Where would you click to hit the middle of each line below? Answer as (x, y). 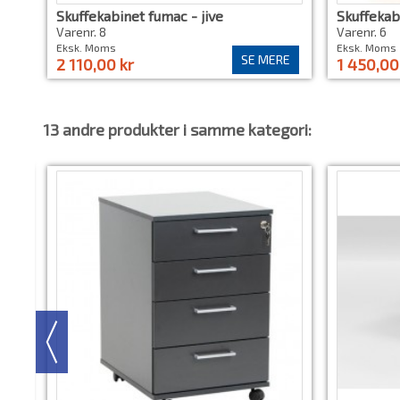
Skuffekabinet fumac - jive (140, 16)
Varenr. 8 (81, 32)
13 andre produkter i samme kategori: (177, 130)
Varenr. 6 (362, 32)
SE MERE (266, 60)
